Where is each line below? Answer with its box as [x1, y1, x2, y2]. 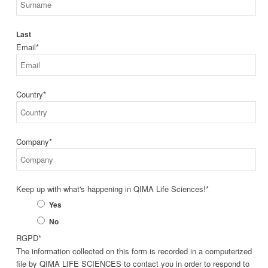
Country [16, 88, 43, 100]
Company [16, 135, 49, 147]
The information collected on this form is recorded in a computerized [16, 245, 252, 257]
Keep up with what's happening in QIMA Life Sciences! [16, 182, 206, 194]
